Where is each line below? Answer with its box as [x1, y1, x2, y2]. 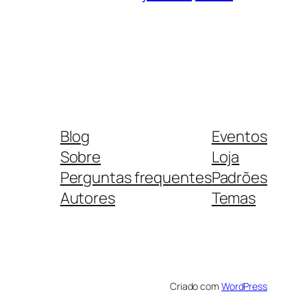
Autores [60, 187, 115, 208]
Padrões [211, 167, 267, 188]
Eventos [211, 125, 267, 147]
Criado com [169, 279, 221, 293]
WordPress [221, 279, 267, 293]
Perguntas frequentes [60, 167, 212, 188]
